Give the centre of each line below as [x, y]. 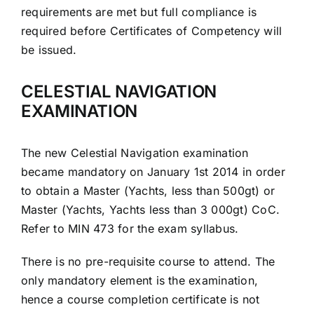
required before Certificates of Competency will [151, 31]
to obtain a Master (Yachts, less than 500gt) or [148, 190]
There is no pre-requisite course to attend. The [148, 261]
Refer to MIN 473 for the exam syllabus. [130, 228]
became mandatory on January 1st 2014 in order [153, 171]
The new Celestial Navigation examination [135, 152]
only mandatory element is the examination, [139, 280]
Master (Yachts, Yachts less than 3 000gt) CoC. [150, 209]
